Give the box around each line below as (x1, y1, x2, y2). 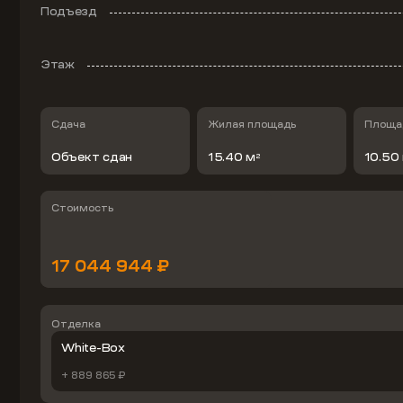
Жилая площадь (207, 117, 296, 132)
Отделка (50, 316, 101, 331)
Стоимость (50, 201, 113, 216)
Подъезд (40, 3, 97, 20)
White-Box (61, 339, 125, 356)
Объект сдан (50, 148, 133, 166)
